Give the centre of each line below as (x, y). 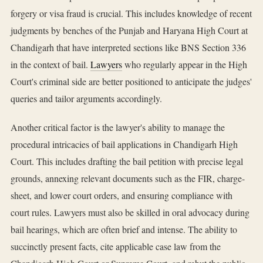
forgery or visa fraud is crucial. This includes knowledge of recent (131, 14)
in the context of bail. (50, 65)
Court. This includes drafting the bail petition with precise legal (127, 161)
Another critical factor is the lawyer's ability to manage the (118, 127)
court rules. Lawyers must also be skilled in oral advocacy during (130, 213)
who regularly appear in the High (185, 65)
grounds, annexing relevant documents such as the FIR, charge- (128, 178)
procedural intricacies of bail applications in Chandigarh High (124, 144)
